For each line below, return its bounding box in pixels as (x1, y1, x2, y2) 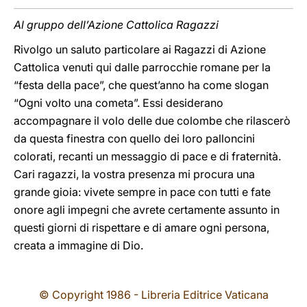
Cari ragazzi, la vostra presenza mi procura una (14, 167, 255, 181)
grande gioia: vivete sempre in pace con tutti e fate (14, 185, 271, 199)
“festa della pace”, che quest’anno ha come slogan (14, 78, 269, 92)
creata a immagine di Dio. (14, 238, 143, 252)
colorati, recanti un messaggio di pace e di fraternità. (14, 149, 281, 163)
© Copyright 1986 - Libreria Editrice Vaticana (38, 288, 269, 302)
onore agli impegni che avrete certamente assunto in (14, 203, 280, 217)
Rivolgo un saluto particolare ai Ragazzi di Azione (14, 42, 266, 56)
